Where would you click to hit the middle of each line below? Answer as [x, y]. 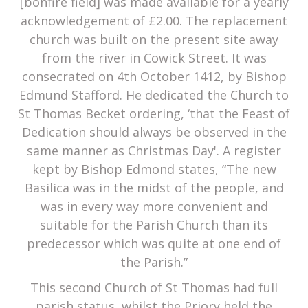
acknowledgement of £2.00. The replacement [154, 21]
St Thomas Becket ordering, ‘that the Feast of [154, 114]
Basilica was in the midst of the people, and [154, 188]
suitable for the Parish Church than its [154, 225]
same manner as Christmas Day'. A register [154, 151]
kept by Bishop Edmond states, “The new [154, 169]
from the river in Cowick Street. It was [154, 58]
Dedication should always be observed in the [154, 132]
